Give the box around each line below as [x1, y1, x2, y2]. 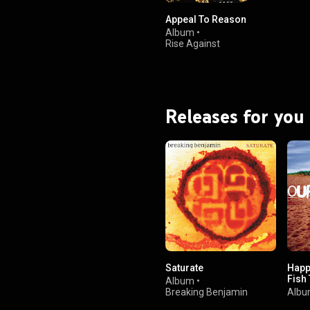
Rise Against [165, 37, 220, 49]
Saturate [165, 262, 203, 273]
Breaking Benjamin [165, 286, 248, 298]
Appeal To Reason [165, 13, 246, 25]
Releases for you [165, 104, 304, 128]
